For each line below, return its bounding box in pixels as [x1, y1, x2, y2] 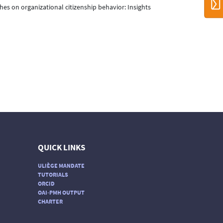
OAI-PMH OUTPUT [38, 188, 85, 196]
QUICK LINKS [38, 142, 85, 153]
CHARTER [38, 197, 63, 205]
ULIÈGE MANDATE [38, 161, 85, 169]
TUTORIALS [38, 170, 68, 178]
